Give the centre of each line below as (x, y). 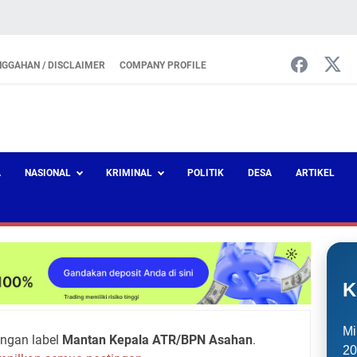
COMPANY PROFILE (163, 65)
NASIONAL (48, 173)
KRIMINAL (129, 173)
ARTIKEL (315, 173)
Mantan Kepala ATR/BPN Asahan (157, 339)
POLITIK (206, 173)
